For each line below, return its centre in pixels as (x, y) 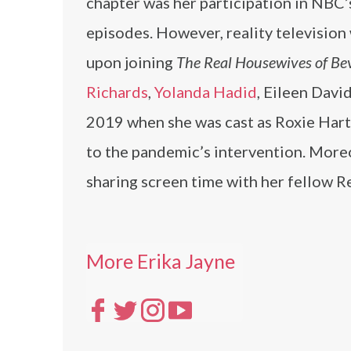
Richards (117, 92)
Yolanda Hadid (206, 92)
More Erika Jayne (161, 261)
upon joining (131, 62)
